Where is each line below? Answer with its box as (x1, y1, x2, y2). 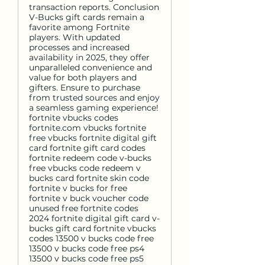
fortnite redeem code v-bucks (29, 153, 151, 163)
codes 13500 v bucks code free (29, 233, 154, 244)
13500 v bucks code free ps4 (29, 243, 144, 254)
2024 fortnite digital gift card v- (29, 213, 160, 224)
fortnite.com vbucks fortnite (29, 122, 146, 133)
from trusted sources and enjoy (29, 92, 160, 103)
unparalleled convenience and (29, 62, 152, 73)
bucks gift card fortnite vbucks (29, 223, 156, 234)
